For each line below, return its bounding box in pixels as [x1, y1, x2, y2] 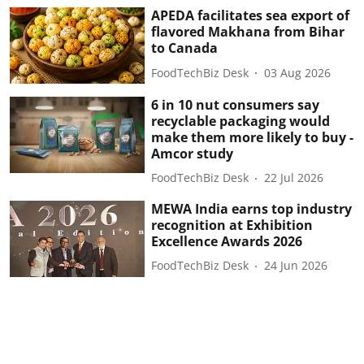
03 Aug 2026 [264, 64, 331, 80]
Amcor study [151, 144, 234, 162]
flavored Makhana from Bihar [151, 23, 345, 41]
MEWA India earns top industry [151, 199, 353, 218]
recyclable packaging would [151, 111, 331, 130]
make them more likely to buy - [151, 128, 354, 146]
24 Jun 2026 [264, 258, 328, 274]
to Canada [151, 39, 219, 58]
